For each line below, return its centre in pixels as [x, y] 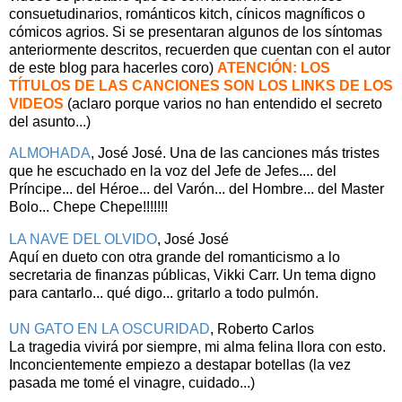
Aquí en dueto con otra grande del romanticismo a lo [175, 258]
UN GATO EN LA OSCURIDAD [109, 329]
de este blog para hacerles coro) [113, 67]
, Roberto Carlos [262, 329]
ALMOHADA [50, 153]
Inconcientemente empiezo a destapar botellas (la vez [180, 365]
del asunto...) [50, 121]
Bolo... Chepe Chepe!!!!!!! [88, 207]
